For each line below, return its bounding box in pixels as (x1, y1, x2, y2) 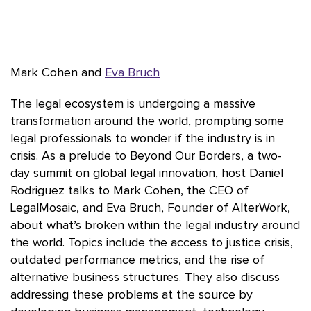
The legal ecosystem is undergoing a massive (10, 98, 255, 110)
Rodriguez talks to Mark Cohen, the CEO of (10, 185, 249, 197)
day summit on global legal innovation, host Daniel (10, 167, 283, 180)
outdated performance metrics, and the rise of (10, 254, 264, 267)
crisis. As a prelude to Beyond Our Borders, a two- (10, 150, 282, 162)
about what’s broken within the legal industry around (10, 219, 300, 232)
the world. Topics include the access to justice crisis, (10, 237, 293, 249)
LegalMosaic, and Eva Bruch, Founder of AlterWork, (10, 202, 290, 215)
